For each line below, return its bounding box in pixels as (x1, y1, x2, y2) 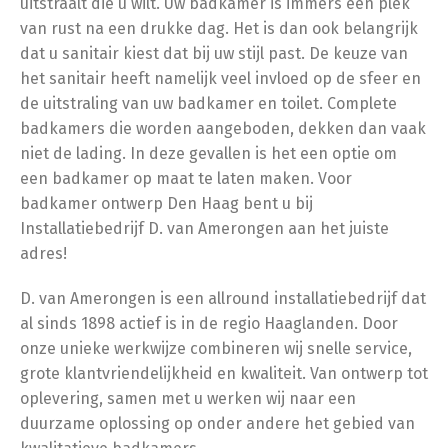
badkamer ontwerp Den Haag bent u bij (20, 193, 313, 213)
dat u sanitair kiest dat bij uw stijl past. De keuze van (20, 43, 408, 63)
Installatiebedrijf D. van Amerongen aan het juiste (20, 218, 389, 238)
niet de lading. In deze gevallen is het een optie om (20, 143, 397, 163)
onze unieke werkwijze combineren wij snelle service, (20, 338, 412, 358)
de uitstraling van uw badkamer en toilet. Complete (20, 93, 397, 113)
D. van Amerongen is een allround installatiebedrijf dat (20, 288, 426, 308)
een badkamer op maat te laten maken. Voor (20, 168, 352, 188)
